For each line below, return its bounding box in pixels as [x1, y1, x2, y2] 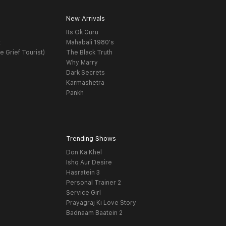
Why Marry [66, 59, 98, 67]
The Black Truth [66, 49, 112, 56]
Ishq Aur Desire [66, 159, 112, 166]
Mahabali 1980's [66, 39, 114, 46]
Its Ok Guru [66, 29, 98, 36]
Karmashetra [66, 79, 104, 87]
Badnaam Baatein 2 [66, 209, 123, 217]
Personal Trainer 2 [66, 179, 121, 187]
